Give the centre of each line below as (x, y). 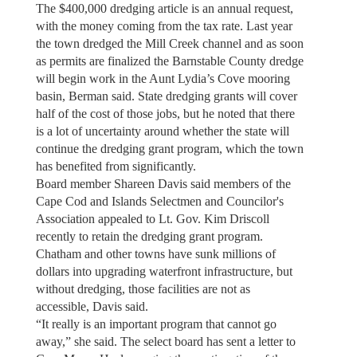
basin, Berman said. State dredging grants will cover (166, 96)
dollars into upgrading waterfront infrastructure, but (164, 271)
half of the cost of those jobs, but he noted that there (165, 113)
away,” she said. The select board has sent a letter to (165, 341)
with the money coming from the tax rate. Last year (164, 25)
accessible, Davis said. (92, 306)
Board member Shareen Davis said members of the (163, 183)
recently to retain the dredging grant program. (149, 236)
